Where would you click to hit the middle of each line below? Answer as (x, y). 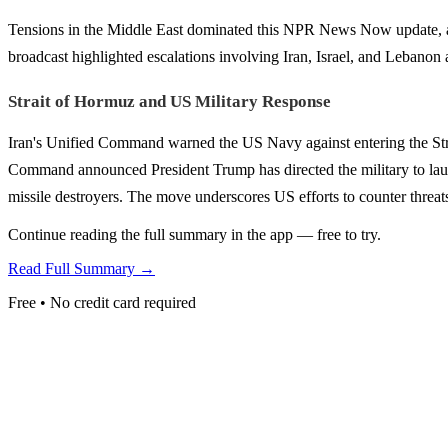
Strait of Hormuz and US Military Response (169, 101)
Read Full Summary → (81, 268)
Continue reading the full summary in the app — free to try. (194, 234)
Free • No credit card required (102, 302)
